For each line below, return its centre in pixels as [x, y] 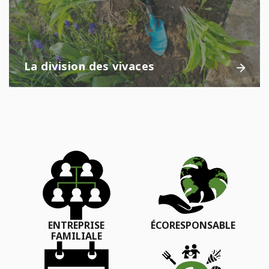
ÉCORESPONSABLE [193, 225]
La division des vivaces [89, 65]
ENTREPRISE [76, 225]
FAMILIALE [76, 236]
